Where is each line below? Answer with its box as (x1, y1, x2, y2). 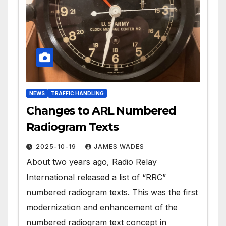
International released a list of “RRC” (26, 172, 166, 182)
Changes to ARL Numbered (26, 103, 176, 118)
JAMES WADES (94, 142, 144, 150)
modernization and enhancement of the (26, 202, 178, 212)
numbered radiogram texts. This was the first (26, 187, 198, 197)
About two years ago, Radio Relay (26, 156, 157, 167)
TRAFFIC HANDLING (51, 90, 104, 96)
